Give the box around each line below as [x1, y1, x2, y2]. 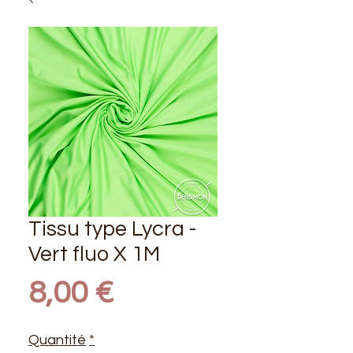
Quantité [28, 332, 86, 347]
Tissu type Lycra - [28, 217, 196, 240]
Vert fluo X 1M [28, 243, 160, 266]
